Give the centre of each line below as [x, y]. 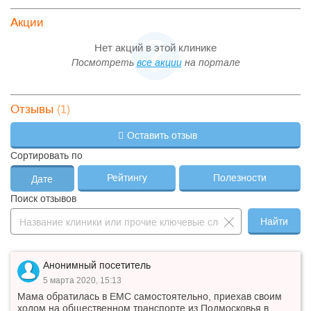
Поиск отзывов [43, 199]
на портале [211, 62]
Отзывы [32, 109]
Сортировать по [47, 155]
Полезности [240, 178]
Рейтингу [127, 178]
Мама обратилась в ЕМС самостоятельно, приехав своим [150, 296]
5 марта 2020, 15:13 [82, 280]
